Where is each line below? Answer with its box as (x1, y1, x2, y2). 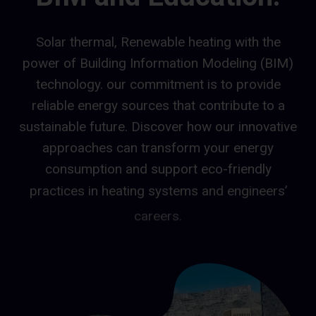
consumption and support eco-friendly (44, 161, 272, 177)
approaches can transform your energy (42, 140, 274, 156)
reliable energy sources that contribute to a (31, 97, 285, 114)
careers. (134, 203, 182, 219)
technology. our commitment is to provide (35, 76, 281, 92)
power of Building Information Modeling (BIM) (23, 55, 293, 71)
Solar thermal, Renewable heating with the (35, 34, 281, 50)
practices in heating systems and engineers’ (29, 182, 287, 198)
